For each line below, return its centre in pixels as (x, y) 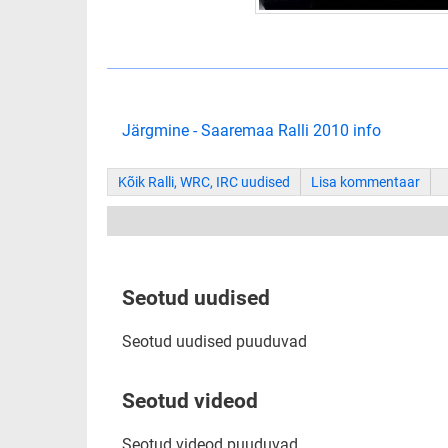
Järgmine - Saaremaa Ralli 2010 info (251, 130)
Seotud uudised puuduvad (214, 341)
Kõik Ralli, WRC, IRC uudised (204, 182)
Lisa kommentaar (365, 182)
